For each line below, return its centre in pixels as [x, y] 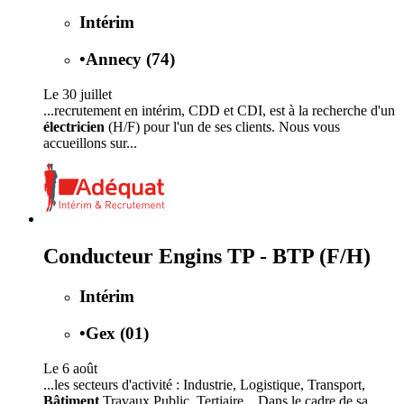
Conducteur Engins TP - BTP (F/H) [207, 257]
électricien [74, 126]
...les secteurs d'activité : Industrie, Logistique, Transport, [204, 384]
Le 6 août [70, 368]
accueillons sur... [90, 142]
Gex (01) [117, 334]
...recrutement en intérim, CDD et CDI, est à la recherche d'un [219, 110]
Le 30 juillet [78, 94]
